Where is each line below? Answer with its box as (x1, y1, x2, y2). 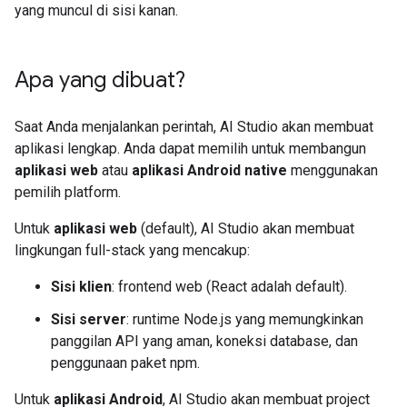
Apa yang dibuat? (15, 66, 185, 94)
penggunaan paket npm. (51, 354, 200, 372)
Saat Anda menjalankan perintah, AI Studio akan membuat (15, 118, 373, 135)
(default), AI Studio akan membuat (137, 220, 354, 237)
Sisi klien (51, 278, 112, 295)
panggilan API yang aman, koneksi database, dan (51, 333, 358, 350)
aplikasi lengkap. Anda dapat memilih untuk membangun (15, 140, 366, 157)
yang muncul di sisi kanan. (15, 2, 178, 19)
